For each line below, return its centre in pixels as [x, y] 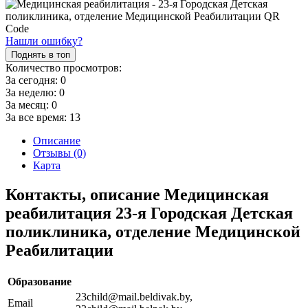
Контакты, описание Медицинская [137, 194]
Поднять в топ [41, 54]
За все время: [37, 117]
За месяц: [29, 104]
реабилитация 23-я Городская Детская [149, 213]
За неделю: [32, 92]
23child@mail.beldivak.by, [134, 296]
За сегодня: [33, 80]
